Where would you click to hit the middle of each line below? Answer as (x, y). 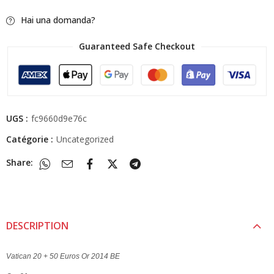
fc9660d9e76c (59, 118)
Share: (20, 163)
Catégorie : (31, 139)
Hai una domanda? (57, 20)
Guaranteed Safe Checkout (137, 46)
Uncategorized (85, 139)
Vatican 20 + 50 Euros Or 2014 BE (63, 256)
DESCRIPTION (37, 225)
